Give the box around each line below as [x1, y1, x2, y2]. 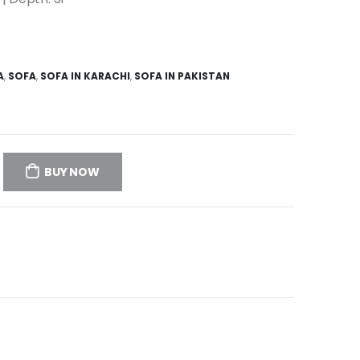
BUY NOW [44, 164, 100, 181]
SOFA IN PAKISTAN [134, 68, 230, 83]
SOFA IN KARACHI [40, 68, 130, 83]
